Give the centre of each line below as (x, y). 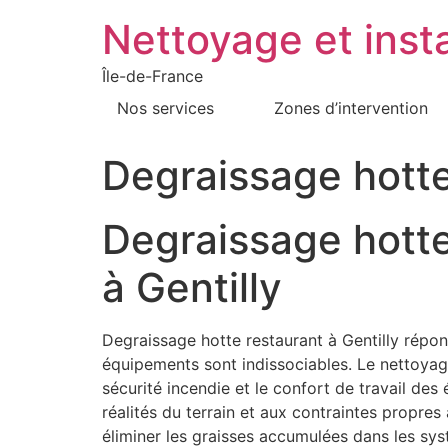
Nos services (165, 108)
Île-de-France (152, 76)
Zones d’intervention (351, 108)
